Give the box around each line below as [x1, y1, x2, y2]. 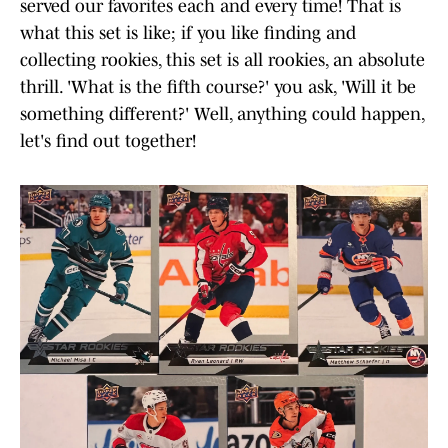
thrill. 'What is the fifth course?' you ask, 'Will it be [20, 76, 416, 97]
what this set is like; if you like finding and [20, 22, 356, 43]
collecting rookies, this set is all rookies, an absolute [20, 49, 425, 70]
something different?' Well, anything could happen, [20, 103, 424, 124]
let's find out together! [20, 130, 196, 151]
